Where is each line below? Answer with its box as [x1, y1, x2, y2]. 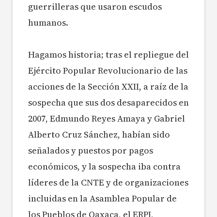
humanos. [28, 16, 68, 29]
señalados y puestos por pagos [28, 144, 153, 157]
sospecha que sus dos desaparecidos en [28, 96, 189, 109]
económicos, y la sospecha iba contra [28, 160, 181, 173]
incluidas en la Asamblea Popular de [28, 192, 177, 205]
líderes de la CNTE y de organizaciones [28, 176, 188, 189]
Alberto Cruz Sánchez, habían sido [28, 128, 170, 141]
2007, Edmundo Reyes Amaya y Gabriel [28, 112, 185, 125]
